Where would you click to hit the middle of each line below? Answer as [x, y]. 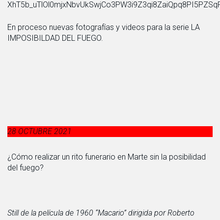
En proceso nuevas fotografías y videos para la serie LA [104, 27]
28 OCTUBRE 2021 [40, 131]
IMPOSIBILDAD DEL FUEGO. [55, 38]
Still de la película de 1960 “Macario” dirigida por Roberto [101, 213]
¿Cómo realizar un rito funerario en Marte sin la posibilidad [107, 157]
